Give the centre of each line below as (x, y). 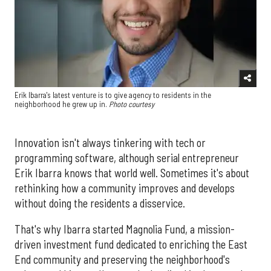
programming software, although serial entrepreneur (127, 158)
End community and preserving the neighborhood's (122, 259)
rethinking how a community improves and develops (125, 188)
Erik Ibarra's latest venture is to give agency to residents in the (113, 95)
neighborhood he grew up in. (62, 104)
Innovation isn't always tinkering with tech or (110, 142)
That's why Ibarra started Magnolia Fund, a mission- (125, 229)
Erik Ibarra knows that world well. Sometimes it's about (132, 173)
